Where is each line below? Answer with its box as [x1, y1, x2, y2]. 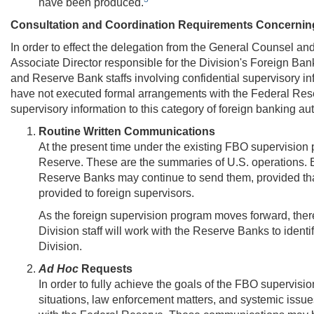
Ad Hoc [39, 262, 78, 275]
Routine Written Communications [39, 125, 215, 137]
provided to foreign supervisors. [39, 186, 194, 199]
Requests [78, 262, 132, 275]
